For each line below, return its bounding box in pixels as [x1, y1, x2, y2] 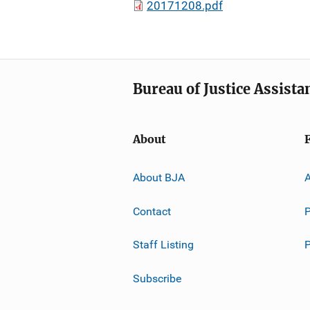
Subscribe [133, 271, 181, 285]
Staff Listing [133, 237, 194, 251]
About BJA [133, 170, 185, 184]
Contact [133, 204, 171, 218]
